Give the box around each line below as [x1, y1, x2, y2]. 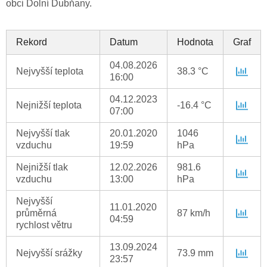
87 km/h [177, 208, 210, 219]
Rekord [16, 37, 47, 48]
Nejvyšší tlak [16, 128, 70, 139]
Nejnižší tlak [16, 162, 68, 173]
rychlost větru [16, 220, 72, 231]
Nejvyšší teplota [16, 66, 83, 77]
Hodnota [177, 37, 213, 48]
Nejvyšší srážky [16, 248, 82, 259]
